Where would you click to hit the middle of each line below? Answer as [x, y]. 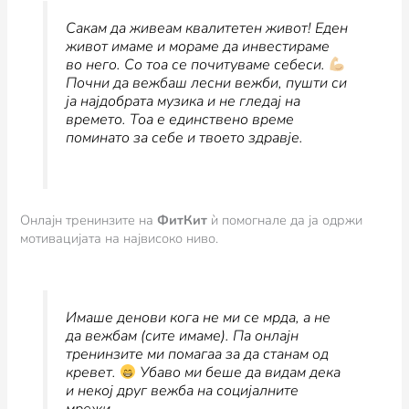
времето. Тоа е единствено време [179, 120]
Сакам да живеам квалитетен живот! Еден [206, 29]
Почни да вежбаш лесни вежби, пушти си [206, 84]
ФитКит [183, 220]
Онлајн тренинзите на [89, 220]
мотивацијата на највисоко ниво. [120, 238]
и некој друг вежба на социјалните [182, 391]
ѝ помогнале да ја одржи [285, 220]
